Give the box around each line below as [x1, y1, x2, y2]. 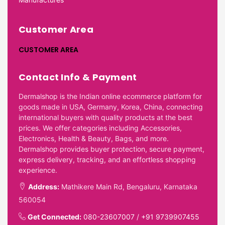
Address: [28, 182, 59, 191]
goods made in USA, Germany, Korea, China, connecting [19, 102, 203, 111]
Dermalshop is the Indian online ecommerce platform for [19, 91, 202, 100]
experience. [19, 165, 57, 174]
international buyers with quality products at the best [19, 113, 192, 122]
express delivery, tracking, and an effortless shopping [19, 155, 196, 164]
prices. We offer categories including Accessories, [19, 123, 182, 132]
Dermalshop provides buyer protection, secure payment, [19, 144, 204, 153]
